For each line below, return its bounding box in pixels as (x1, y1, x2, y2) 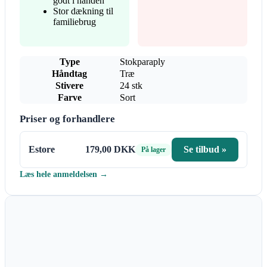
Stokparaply (120, 57, 165, 67)
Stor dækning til (53, 6, 113, 17)
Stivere (55, 80, 83, 91)
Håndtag (52, 69, 87, 79)
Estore (29, 144, 55, 155)
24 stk (120, 80, 142, 91)
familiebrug (53, 17, 96, 27)
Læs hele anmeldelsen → (20, 169, 108, 179)
